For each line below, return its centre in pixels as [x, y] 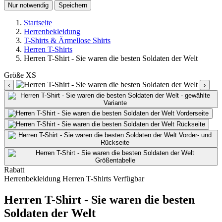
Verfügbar [129, 178]
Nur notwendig [28, 5]
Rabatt [14, 169]
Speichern [73, 5]
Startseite [38, 22]
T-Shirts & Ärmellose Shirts [67, 40]
